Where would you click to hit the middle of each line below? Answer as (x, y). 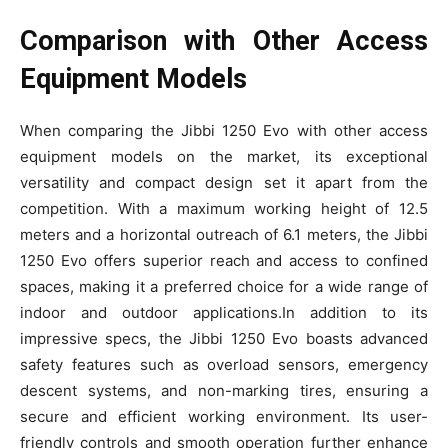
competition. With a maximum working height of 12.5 (224, 208)
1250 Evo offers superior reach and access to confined (224, 260)
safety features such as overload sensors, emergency (224, 364)
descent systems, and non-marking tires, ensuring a (224, 390)
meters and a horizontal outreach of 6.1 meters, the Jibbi (224, 234)
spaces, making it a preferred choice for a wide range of (224, 286)
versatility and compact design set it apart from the (224, 182)
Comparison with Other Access (224, 40)
